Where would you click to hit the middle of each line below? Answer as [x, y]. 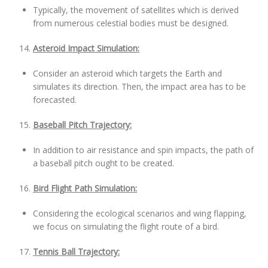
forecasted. [55, 100]
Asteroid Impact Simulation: [86, 48]
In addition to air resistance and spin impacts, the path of [143, 150]
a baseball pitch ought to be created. [103, 163]
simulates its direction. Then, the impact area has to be [139, 86]
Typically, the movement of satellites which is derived [136, 10]
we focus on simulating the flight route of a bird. [126, 226]
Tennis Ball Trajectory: [76, 252]
